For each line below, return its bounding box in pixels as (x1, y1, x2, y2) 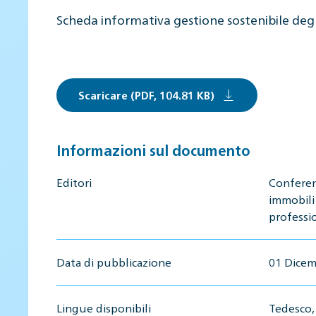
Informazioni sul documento (56, 140, 250, 159)
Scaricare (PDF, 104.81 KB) (78, 87, 214, 102)
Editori (56, 174, 92, 190)
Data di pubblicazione (56, 254, 171, 269)
